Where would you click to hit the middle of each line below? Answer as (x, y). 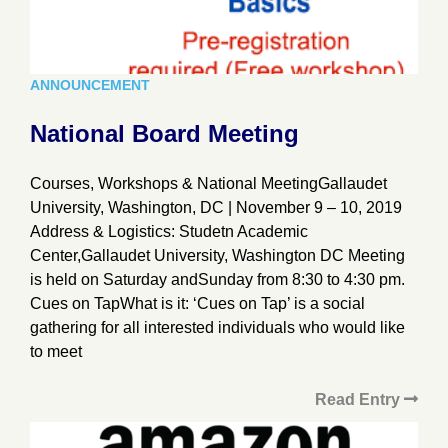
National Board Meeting (164, 133)
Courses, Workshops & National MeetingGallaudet (208, 183)
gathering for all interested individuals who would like (217, 327)
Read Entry (359, 399)
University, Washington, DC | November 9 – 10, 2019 (216, 207)
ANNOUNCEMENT (90, 85)
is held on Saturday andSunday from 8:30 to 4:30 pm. (217, 279)
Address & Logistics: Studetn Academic (169, 231)
